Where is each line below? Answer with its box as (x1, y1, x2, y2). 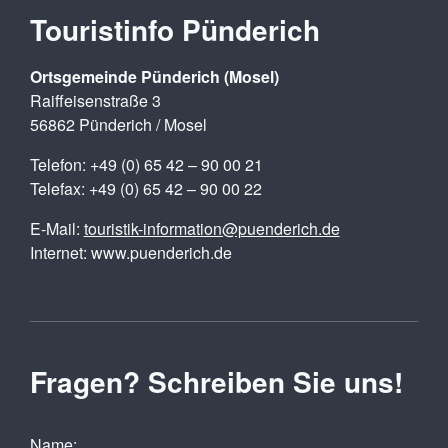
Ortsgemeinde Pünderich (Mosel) (29, 65, 279, 88)
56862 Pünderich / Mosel (29, 113, 207, 136)
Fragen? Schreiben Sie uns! (29, 361, 403, 402)
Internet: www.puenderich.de (29, 241, 232, 264)
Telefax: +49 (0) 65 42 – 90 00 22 (29, 177, 262, 200)
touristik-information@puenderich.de (83, 217, 340, 240)
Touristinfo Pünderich (29, 9, 320, 50)
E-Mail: (29, 217, 84, 240)
